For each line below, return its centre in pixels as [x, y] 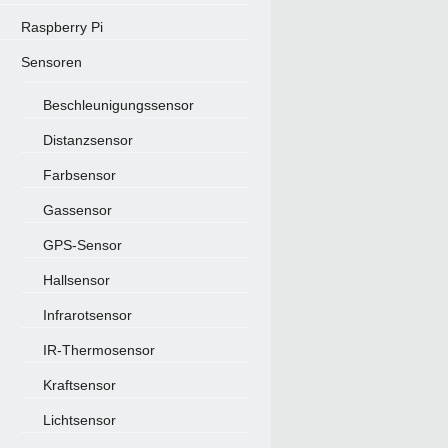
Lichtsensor [79, 420]
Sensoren [51, 62]
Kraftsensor [79, 385]
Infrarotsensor [87, 315]
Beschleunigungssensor [118, 105]
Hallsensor [76, 280]
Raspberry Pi [61, 27]
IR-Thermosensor [98, 350]
